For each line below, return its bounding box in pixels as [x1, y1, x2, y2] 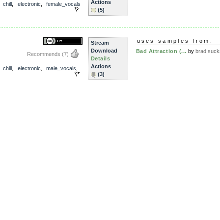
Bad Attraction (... [136, 48, 187, 54]
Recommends [27, 51, 62, 57]
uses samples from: [137, 38, 213, 44]
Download [90, 48, 117, 54]
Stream [90, 40, 109, 46]
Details [90, 55, 110, 61]
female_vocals [46, 1, 81, 7]
